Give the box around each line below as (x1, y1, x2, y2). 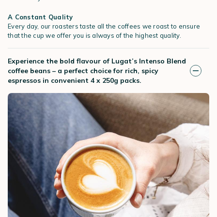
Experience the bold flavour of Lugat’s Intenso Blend (8, 56, 186, 65)
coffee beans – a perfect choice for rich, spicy (8, 66, 158, 75)
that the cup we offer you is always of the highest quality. (8, 31, 181, 39)
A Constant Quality (8, 13, 73, 21)
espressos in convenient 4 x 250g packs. (8, 76, 141, 85)
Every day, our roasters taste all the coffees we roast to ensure (8, 22, 200, 30)
